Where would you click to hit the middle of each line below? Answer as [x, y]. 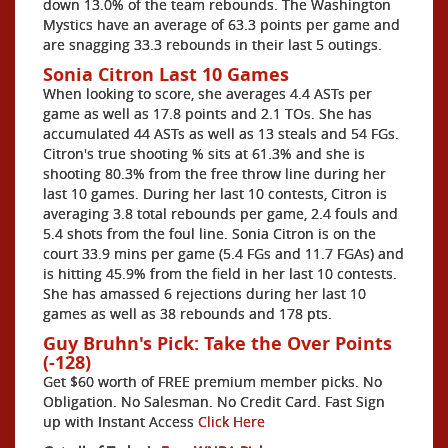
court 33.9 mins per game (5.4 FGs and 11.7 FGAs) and [223, 253]
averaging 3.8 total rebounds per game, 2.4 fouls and [220, 213]
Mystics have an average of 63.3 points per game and [221, 24]
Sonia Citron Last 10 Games [166, 74]
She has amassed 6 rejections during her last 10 [204, 293]
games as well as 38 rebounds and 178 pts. [187, 313]
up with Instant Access [120, 421]
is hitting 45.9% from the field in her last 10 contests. [220, 273]
